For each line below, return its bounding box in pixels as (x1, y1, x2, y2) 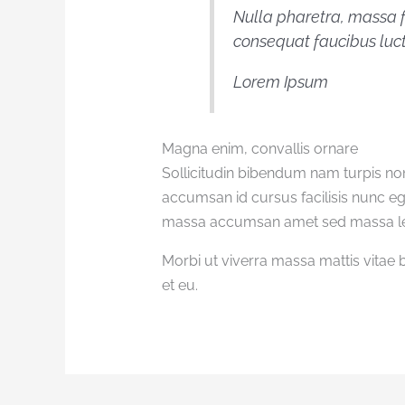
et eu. (161, 277, 198, 295)
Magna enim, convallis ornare (161, 140, 358, 158)
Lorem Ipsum (232, 71, 328, 91)
